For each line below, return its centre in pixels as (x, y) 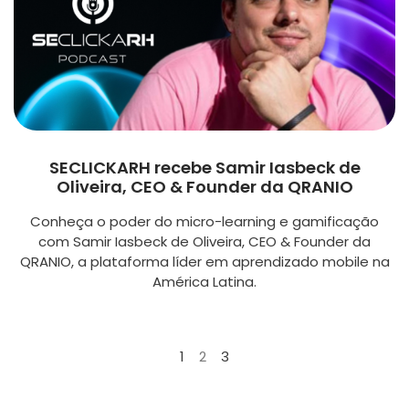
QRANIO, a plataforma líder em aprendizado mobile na (204, 261)
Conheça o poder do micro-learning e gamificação (204, 221)
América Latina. (204, 281)
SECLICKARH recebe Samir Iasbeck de (204, 167)
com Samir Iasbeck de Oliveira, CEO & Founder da (204, 241)
